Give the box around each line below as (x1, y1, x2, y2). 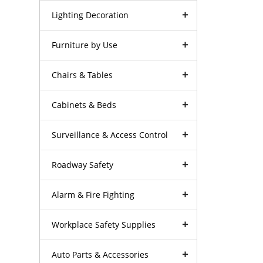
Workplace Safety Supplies (52, 218, 156, 230)
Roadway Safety (52, 159, 114, 170)
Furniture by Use (52, 39, 118, 50)
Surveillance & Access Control (52, 129, 168, 140)
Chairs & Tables (52, 69, 113, 80)
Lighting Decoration (52, 9, 129, 21)
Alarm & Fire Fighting (52, 188, 135, 200)
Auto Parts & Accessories (52, 248, 149, 260)
